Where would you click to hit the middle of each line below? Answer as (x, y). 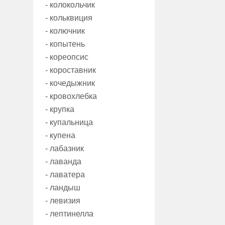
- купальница (69, 123)
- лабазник (65, 149)
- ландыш (63, 188)
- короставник (71, 70)
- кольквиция (69, 18)
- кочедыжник (70, 83)
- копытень (65, 44)
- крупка (60, 109)
